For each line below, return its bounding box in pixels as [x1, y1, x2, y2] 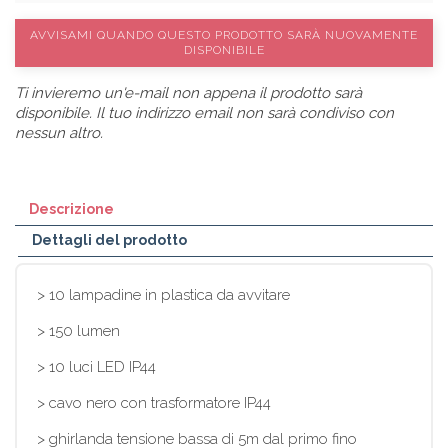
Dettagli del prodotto [32, 231, 188, 248]
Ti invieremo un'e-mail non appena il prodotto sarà [15, 83, 362, 102]
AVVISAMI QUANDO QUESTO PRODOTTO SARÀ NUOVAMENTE [30, 27, 418, 42]
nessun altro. [15, 123, 103, 142]
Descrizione [29, 200, 114, 217]
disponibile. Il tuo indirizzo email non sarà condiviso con [15, 103, 394, 122]
